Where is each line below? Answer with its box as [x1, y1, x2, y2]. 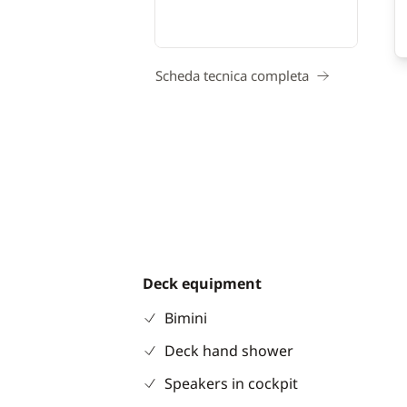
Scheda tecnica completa [155, 66, 309, 84]
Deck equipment [142, 273, 262, 293]
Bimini [164, 308, 207, 328]
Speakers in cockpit [164, 373, 298, 393]
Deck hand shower [164, 341, 293, 361]
